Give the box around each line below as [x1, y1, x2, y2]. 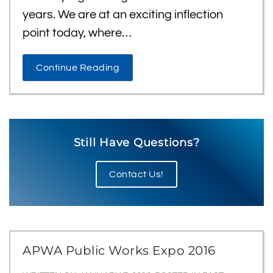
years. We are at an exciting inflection [23, 9, 223, 21]
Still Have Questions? [73, 136, 200, 149]
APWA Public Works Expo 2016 [23, 243, 216, 258]
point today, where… [23, 27, 132, 39]
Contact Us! [109, 169, 164, 179]
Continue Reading [36, 63, 119, 73]
